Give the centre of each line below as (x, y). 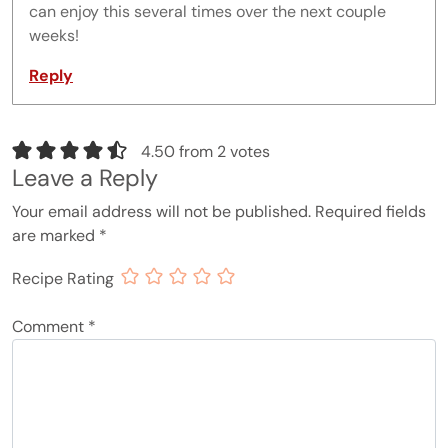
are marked (55, 236)
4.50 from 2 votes (205, 151)
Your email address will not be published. (161, 212)
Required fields (370, 212)
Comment (50, 327)
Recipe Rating (63, 278)
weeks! (54, 36)
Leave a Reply (85, 178)
